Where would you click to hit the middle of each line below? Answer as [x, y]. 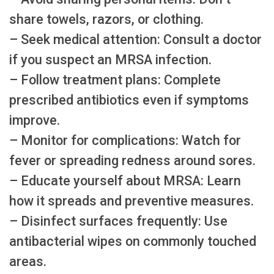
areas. [28, 261]
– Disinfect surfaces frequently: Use [118, 221]
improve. [35, 120]
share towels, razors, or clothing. [106, 19]
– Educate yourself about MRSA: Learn [125, 180]
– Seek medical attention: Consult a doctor [135, 39]
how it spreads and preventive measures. [131, 201]
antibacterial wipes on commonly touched [133, 241]
